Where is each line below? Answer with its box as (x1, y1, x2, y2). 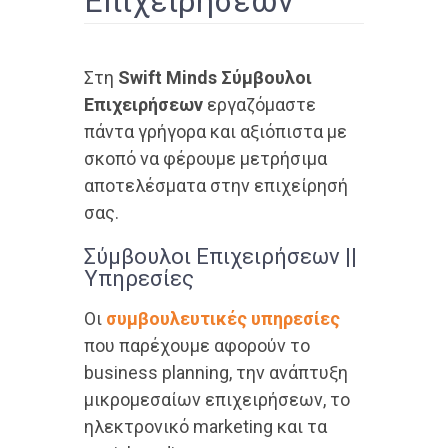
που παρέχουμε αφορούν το (84, 335, 310, 356)
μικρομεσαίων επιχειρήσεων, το (84, 389, 350, 410)
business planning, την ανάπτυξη (84, 362, 348, 383)
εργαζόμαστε (207, 94, 316, 115)
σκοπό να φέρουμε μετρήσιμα (84, 148, 327, 169)
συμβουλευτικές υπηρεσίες (106, 308, 340, 329)
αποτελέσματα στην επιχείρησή (84, 175, 348, 196)
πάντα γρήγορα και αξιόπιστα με (84, 121, 347, 142)
